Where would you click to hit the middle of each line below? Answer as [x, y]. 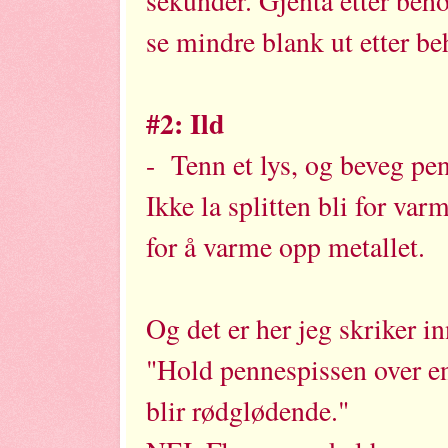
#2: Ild [185, 122]
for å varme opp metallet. [285, 246]
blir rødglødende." [247, 410]
